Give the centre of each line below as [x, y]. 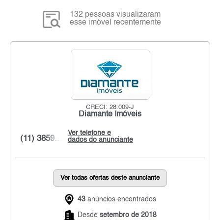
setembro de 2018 [128, 215]
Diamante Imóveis [110, 114]
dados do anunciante [100, 140]
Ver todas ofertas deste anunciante [110, 178]
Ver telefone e [89, 133]
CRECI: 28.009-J [110, 107]
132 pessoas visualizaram [115, 14]
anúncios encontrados [121, 199]
